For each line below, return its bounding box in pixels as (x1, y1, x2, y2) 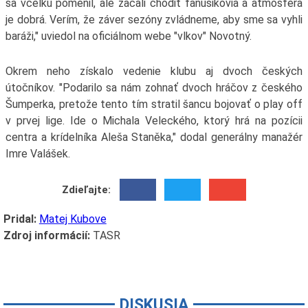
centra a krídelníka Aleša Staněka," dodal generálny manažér (5, 131, 303, 144)
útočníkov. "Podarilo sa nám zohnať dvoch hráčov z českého (5, 81, 303, 95)
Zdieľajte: (62, 183, 111, 196)
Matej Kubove (38, 212, 107, 226)
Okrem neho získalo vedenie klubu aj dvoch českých (5, 65, 303, 78)
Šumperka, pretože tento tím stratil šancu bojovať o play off (5, 98, 303, 111)
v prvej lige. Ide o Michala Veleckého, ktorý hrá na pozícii (5, 114, 303, 128)
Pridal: (3, 212, 36, 226)
